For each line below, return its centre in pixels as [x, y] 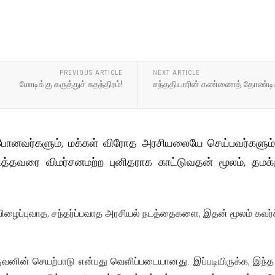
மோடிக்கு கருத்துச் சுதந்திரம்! [71, 84]
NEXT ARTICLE [176, 73]
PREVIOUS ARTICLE [91, 73]
